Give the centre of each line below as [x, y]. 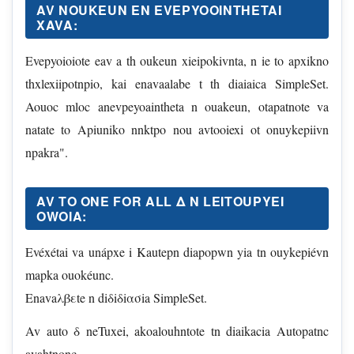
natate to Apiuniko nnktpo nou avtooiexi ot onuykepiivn [177, 129]
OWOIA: [62, 216]
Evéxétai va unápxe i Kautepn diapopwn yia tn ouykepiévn [177, 251]
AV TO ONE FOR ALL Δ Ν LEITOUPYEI [160, 201]
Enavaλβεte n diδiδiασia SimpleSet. [116, 297]
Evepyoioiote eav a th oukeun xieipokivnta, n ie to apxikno [177, 60]
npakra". [47, 152]
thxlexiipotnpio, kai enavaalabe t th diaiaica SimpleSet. [177, 83]
